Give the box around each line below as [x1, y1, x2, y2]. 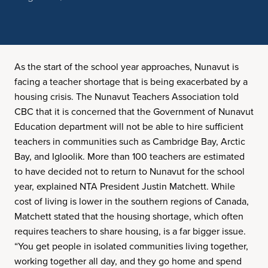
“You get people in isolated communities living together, [14, 239, 248, 253]
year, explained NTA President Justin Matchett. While [14, 179, 235, 193]
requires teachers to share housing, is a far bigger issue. [14, 224, 246, 238]
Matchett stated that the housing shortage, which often [14, 209, 243, 223]
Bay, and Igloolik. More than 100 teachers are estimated [14, 150, 245, 163]
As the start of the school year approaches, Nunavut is [14, 60, 239, 74]
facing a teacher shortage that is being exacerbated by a [14, 75, 248, 89]
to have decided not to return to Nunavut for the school [14, 165, 245, 178]
